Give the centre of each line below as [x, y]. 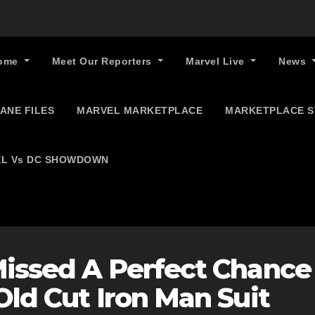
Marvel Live [217, 61]
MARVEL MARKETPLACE [140, 110]
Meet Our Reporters [103, 61]
